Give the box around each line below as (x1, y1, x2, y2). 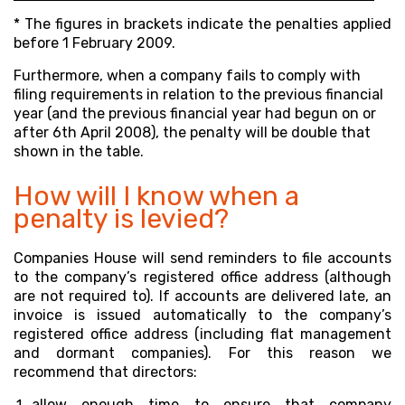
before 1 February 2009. (14, 33, 175, 52)
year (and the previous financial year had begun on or (14, 104, 376, 122)
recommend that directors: (14, 363, 197, 381)
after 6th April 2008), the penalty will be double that (14, 123, 371, 141)
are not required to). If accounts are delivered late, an (14, 287, 391, 305)
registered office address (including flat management (14, 325, 391, 343)
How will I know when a (14, 179, 299, 212)
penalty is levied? (14, 202, 229, 235)
